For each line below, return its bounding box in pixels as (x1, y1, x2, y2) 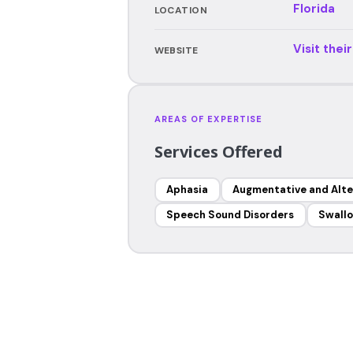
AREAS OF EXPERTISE (154, 113, 263, 124)
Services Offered (154, 140, 283, 162)
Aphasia (166, 183, 208, 196)
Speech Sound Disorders (166, 208, 294, 221)
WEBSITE (154, 43, 199, 57)
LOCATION (154, 3, 208, 17)
